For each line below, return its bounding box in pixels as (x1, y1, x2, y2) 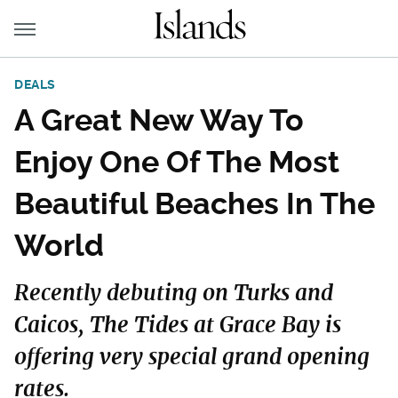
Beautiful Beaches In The (14, 186, 375, 221)
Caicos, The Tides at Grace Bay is (14, 311, 341, 338)
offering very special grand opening (14, 343, 370, 370)
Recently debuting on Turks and (14, 279, 333, 306)
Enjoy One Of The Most (14, 144, 339, 179)
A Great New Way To (14, 102, 304, 138)
